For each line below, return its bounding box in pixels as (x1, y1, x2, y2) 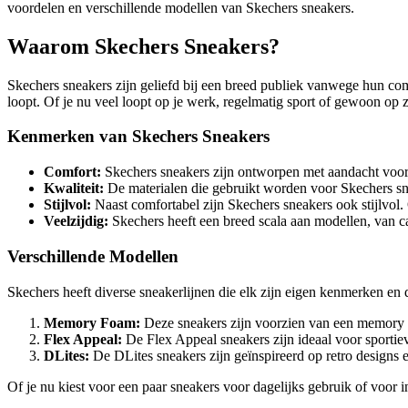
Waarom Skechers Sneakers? (7, 34, 280, 58)
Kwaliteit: (44, 180, 104, 197)
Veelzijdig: (44, 213, 108, 229)
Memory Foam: (44, 314, 140, 331)
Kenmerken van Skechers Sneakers (7, 127, 270, 147)
